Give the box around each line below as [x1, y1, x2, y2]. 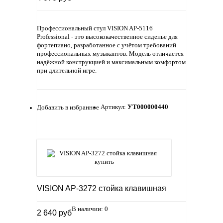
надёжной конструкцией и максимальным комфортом [37, 59, 186, 66]
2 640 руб [37, 208, 72, 217]
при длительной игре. [37, 67, 97, 75]
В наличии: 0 [72, 205, 108, 213]
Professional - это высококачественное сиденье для [37, 33, 178, 41]
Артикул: [101, 103, 127, 111]
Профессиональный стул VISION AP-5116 [37, 25, 153, 32]
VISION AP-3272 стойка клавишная [37, 184, 166, 193]
